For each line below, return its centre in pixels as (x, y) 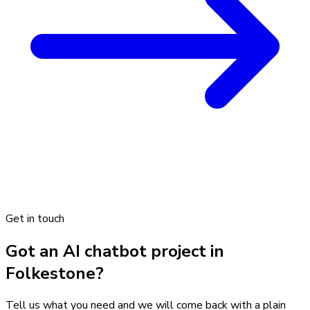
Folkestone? (55, 273)
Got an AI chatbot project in (115, 251)
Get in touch (35, 218)
